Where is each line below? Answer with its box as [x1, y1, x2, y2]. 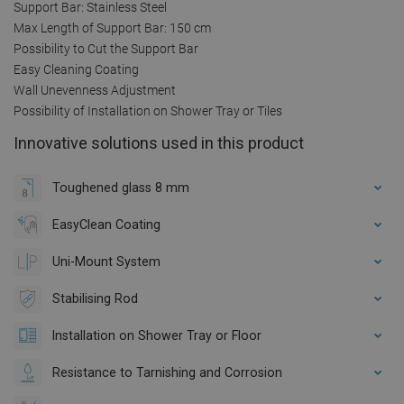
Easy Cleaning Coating [14, 61, 139, 77]
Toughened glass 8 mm [52, 179, 189, 195]
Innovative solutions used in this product [14, 133, 304, 152]
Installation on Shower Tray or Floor [52, 327, 262, 343]
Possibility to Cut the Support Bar [14, 41, 198, 56]
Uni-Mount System [52, 253, 161, 269]
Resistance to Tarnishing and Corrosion [52, 364, 282, 380]
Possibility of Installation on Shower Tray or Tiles [14, 103, 282, 118]
